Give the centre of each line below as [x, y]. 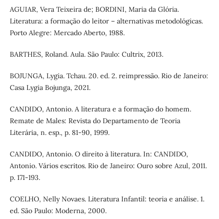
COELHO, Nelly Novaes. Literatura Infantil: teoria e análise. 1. [107, 199]
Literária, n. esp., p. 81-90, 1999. [59, 132]
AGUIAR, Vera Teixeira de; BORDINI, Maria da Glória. [94, 9]
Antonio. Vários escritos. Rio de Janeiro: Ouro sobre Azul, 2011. [108, 165]
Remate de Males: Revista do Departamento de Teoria [95, 120]
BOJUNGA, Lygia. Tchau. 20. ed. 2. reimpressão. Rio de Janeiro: [109, 76]
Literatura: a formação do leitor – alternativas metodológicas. [106, 21]
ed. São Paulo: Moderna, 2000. [58, 210]
